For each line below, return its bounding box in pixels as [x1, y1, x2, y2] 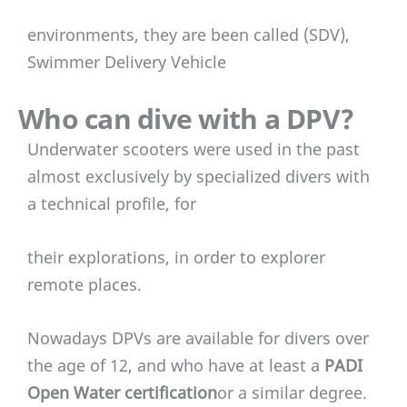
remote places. [27, 273, 142, 295]
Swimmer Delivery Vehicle [27, 51, 226, 74]
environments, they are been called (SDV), [27, 24, 350, 46]
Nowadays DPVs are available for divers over [27, 326, 369, 349]
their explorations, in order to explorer [27, 245, 325, 268]
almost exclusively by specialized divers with [27, 165, 370, 188]
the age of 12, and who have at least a [27, 353, 324, 376]
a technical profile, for [27, 193, 196, 215]
